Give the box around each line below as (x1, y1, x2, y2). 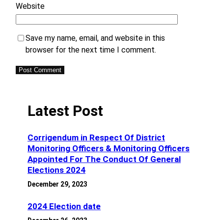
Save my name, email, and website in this (26, 33, 165, 43)
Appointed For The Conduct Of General (27, 154, 181, 165)
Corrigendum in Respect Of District (27, 133, 165, 143)
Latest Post (27, 102, 103, 120)
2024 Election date (27, 201, 101, 212)
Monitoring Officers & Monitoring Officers (27, 143, 190, 154)
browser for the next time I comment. (26, 45, 156, 55)
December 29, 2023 (27, 180, 87, 189)
